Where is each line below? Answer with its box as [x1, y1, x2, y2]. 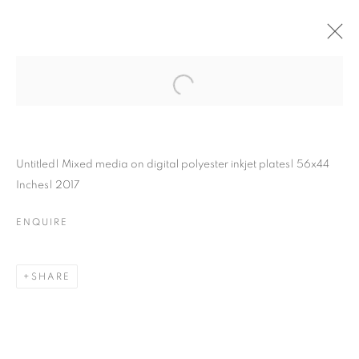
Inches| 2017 [16, 179, 80, 191]
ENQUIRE [16, 217, 68, 227]
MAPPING [115, 320, 244, 343]
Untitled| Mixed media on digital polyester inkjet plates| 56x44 [16, 159, 329, 170]
